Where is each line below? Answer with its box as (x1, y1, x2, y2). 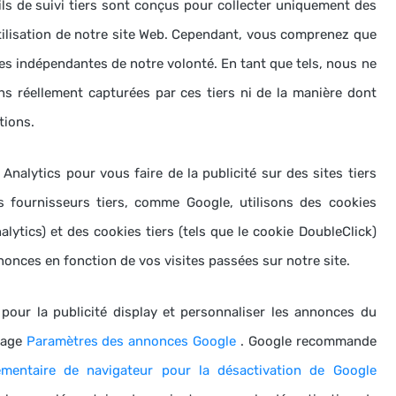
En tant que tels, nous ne (221, 56, 377, 72)
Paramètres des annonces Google (26, 333, 237, 349)
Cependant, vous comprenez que (171, 27, 377, 42)
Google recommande (247, 333, 377, 349)
